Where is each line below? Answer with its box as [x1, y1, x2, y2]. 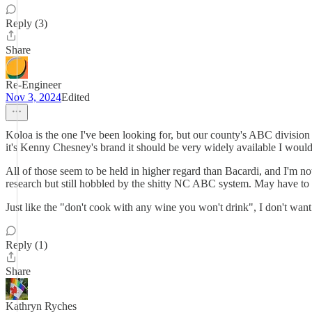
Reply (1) [6, 239, 47, 251]
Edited [61, 91, 90, 103]
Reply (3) [6, 17, 47, 29]
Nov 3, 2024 [6, 91, 61, 103]
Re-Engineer [6, 79, 61, 91]
